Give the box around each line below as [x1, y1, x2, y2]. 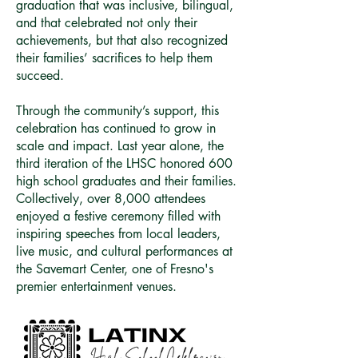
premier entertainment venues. [16, 278, 177, 295]
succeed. [16, 67, 68, 84]
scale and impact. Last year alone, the [16, 137, 224, 154]
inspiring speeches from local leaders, [16, 225, 221, 242]
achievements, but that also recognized [16, 32, 228, 49]
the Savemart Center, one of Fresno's [16, 261, 213, 277]
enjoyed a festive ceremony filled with [16, 208, 221, 225]
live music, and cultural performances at [16, 243, 233, 260]
